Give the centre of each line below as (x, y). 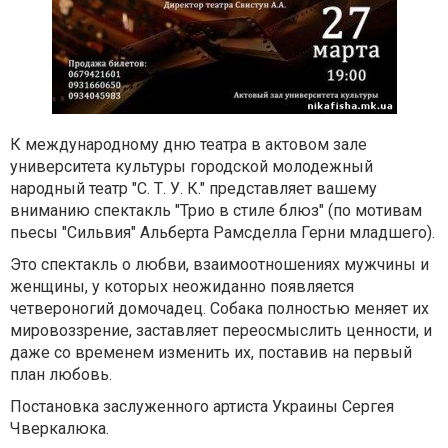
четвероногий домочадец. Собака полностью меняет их (219, 308)
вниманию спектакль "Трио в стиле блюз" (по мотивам (216, 210)
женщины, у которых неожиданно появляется (182, 286)
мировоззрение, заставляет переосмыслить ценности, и (221, 330)
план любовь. (61, 374)
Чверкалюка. (59, 428)
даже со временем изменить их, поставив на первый (211, 352)
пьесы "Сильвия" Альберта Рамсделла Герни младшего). (222, 232)
